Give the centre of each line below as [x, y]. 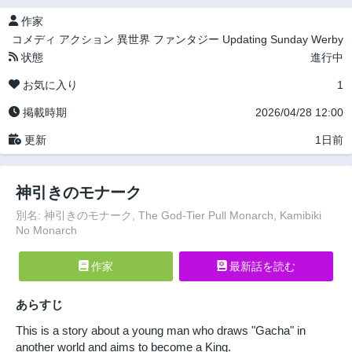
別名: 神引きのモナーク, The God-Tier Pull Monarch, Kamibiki [169, 216]
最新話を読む [260, 267]
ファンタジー [186, 40]
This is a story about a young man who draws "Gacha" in [161, 331]
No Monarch [46, 231]
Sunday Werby [307, 40]
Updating [245, 40]
